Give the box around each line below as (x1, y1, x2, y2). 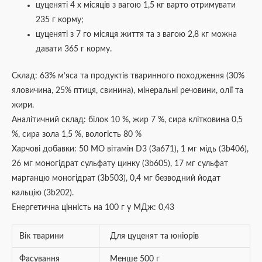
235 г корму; (36, 16, 84, 25)
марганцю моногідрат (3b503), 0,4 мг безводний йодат (12, 174, 220, 182)
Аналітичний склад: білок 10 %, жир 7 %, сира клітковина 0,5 (12, 115, 243, 124)
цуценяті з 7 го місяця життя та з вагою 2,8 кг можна (36, 30, 237, 39)
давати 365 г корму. (36, 45, 112, 54)
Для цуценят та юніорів (110, 232, 199, 240)
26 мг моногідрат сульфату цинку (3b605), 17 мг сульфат (12, 159, 228, 168)
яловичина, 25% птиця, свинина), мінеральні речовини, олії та (12, 86, 243, 95)
